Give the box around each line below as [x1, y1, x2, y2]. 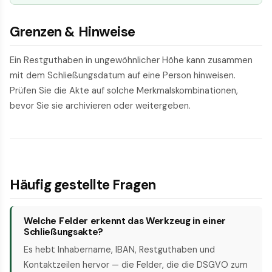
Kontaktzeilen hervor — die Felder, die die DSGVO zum [24, 259, 248, 270]
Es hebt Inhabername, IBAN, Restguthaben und [24, 243, 215, 255]
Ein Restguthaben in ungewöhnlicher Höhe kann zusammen [10, 53, 253, 66]
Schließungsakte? [24, 225, 104, 238]
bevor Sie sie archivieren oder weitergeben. [10, 99, 191, 112]
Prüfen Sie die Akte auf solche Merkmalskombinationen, [10, 84, 238, 97]
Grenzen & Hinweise [10, 22, 135, 41]
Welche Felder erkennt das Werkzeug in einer [24, 214, 226, 227]
